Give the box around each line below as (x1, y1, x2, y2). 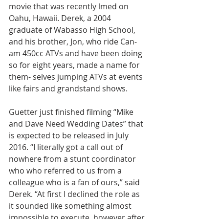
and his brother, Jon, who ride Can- (9, 36, 137, 47)
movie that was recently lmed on (9, 1, 131, 12)
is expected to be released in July (9, 130, 131, 141)
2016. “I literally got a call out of (9, 142, 125, 153)
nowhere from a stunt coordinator (9, 153, 138, 164)
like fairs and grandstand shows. (9, 83, 128, 94)
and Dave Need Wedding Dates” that (9, 118, 145, 129)
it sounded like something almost (9, 200, 133, 211)
